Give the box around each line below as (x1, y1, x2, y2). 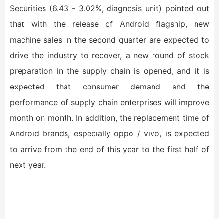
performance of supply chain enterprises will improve (10, 97, 209, 107)
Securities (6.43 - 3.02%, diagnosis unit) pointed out (10, 3, 209, 13)
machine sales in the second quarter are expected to (10, 35, 209, 44)
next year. (10, 160, 46, 170)
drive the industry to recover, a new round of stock (10, 50, 209, 60)
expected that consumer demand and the (10, 82, 209, 91)
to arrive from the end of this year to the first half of (10, 144, 209, 154)
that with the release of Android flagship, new (10, 19, 209, 29)
